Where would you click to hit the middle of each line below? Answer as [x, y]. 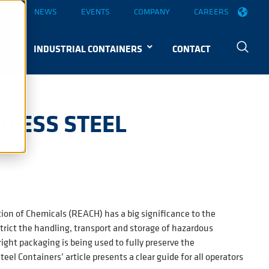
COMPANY [152, 11]
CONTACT [192, 49]
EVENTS [95, 11]
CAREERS [211, 11]
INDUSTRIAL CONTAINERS [88, 49]
